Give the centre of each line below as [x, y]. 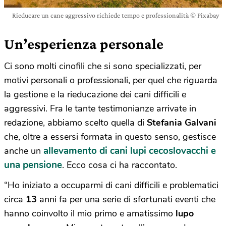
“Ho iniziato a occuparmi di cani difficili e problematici [111, 185]
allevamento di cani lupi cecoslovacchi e [130, 151]
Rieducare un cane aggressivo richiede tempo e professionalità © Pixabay [116, 15]
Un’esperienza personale [84, 44]
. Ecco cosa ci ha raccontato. [120, 165]
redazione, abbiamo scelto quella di [75, 123]
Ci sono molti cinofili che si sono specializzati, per [103, 66]
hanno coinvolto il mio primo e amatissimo [90, 214]
